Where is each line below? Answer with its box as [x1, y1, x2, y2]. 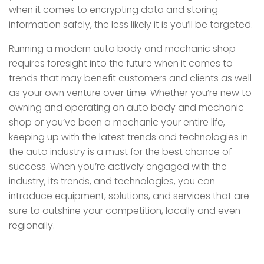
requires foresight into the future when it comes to [9, 56, 233, 70]
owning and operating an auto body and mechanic [9, 100, 244, 114]
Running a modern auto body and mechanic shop [9, 41, 236, 55]
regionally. [9, 218, 55, 232]
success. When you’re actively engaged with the [9, 159, 227, 173]
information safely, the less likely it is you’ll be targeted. [9, 17, 253, 31]
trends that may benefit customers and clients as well [9, 71, 252, 85]
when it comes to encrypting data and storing [9, 2, 218, 16]
